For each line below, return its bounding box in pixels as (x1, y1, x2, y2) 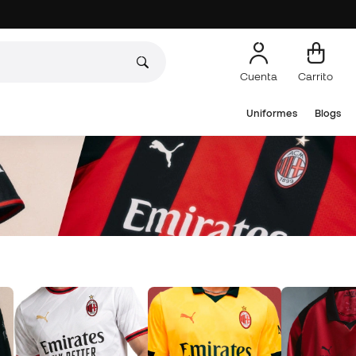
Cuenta (240, 69, 277, 83)
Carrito (298, 69, 333, 83)
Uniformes (246, 107, 297, 119)
